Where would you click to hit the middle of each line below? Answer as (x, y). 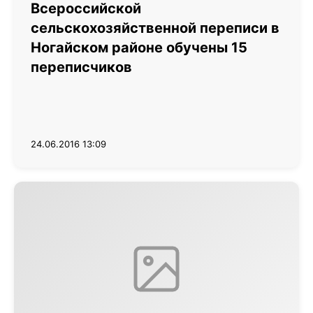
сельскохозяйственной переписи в (155, 28)
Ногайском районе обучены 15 (139, 48)
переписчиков (81, 67)
